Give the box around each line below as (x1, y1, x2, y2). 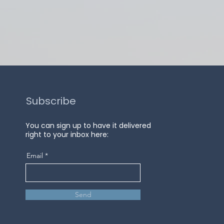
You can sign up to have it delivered (25, 120, 151, 130)
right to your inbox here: (25, 129, 108, 139)
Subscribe (26, 94, 76, 108)
